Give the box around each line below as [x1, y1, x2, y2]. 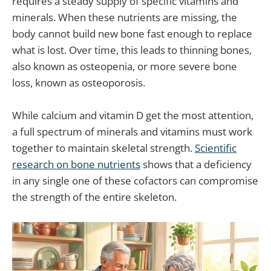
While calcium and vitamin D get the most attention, [12, 108, 253, 123]
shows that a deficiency [140, 157, 252, 172]
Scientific [195, 141, 237, 155]
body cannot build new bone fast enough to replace [12, 27, 252, 41]
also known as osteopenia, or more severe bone [12, 59, 237, 74]
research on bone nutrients [12, 157, 140, 172]
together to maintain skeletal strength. [12, 141, 195, 155]
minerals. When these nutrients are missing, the [12, 10, 237, 25]
